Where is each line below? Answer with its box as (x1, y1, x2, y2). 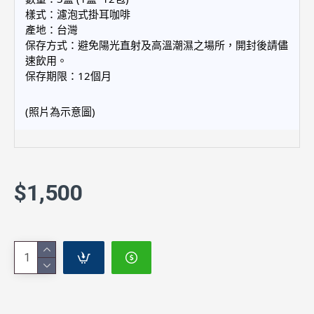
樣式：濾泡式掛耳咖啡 (25, 6, 130, 21)
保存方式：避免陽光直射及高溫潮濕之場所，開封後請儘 (25, 37, 288, 52)
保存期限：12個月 (25, 68, 111, 83)
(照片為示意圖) (25, 104, 95, 118)
